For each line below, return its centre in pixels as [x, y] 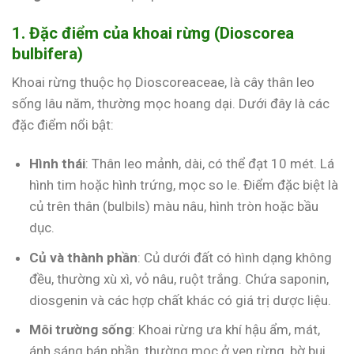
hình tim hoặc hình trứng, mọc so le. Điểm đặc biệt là [184, 185]
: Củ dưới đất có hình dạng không [235, 257]
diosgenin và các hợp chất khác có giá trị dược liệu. [181, 300]
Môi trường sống [81, 329]
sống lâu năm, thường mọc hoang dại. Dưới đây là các [171, 104]
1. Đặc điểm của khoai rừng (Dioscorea [153, 34]
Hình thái [58, 164]
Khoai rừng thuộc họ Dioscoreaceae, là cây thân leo [163, 83]
